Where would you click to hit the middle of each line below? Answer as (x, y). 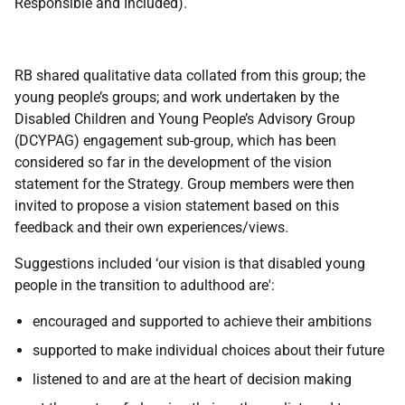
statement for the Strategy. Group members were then (184, 184)
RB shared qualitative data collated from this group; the (190, 75)
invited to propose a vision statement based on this (177, 206)
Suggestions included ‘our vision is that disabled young (190, 264)
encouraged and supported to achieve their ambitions (202, 321)
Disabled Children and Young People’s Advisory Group (185, 119)
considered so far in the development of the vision (173, 162)
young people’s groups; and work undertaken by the (177, 97)
